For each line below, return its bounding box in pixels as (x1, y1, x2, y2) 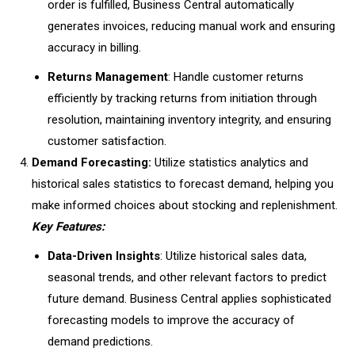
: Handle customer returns (168, 70, 303, 84)
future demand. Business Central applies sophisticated (48, 292, 331, 306)
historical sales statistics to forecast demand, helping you (32, 177, 334, 191)
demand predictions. (48, 334, 156, 349)
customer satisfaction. (48, 134, 170, 148)
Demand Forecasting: (32, 155, 151, 170)
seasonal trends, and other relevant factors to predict (48, 270, 326, 284)
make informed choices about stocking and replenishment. (32, 198, 338, 212)
